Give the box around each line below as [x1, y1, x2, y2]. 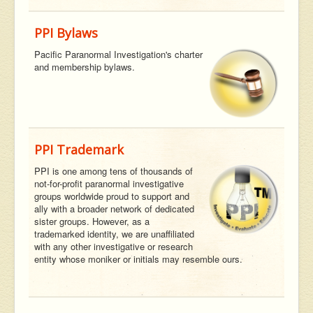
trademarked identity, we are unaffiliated [34, 227, 194, 241]
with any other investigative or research [34, 240, 193, 254]
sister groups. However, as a [34, 214, 150, 228]
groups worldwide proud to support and [34, 189, 189, 203]
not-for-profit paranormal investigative [34, 177, 184, 191]
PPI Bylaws [34, 24, 98, 42]
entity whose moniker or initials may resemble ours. [34, 252, 242, 266]
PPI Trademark [34, 141, 124, 159]
